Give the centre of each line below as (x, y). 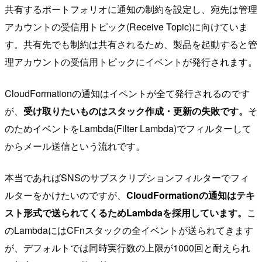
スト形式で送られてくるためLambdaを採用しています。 (126, 213)
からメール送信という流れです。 (75, 146)
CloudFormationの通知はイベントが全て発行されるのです (127, 94)
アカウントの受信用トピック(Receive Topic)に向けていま (126, 27)
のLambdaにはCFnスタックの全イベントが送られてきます (129, 230)
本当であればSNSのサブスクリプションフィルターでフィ (127, 178)
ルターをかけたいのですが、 (65, 195)
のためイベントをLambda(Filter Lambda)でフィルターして (128, 129)
